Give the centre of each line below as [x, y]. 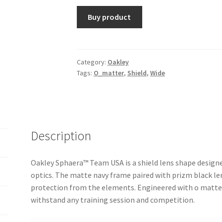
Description [61, 136]
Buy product [110, 17]
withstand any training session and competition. [113, 199]
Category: [92, 62]
